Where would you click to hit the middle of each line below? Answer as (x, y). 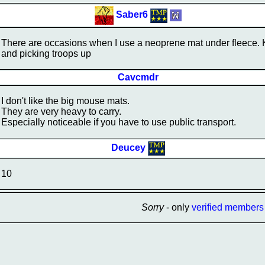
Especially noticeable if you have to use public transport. (119, 122)
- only (177, 207)
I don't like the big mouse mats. (65, 101)
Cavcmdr (138, 77)
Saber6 (132, 15)
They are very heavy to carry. (61, 112)
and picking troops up (46, 54)
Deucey (128, 147)
